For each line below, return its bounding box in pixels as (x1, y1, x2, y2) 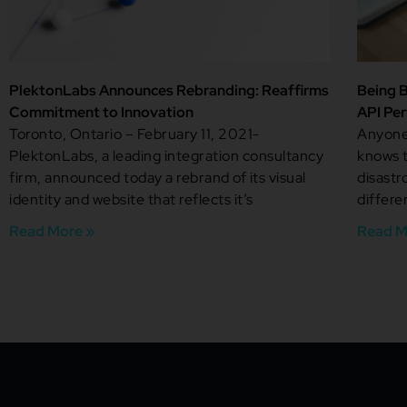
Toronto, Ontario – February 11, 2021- (9, 124, 260, 144)
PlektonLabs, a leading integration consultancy (9, 146, 323, 166)
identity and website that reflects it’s (9, 190, 253, 210)
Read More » (9, 222, 94, 242)
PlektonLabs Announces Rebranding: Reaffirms (9, 81, 329, 101)
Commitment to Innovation (9, 103, 194, 123)
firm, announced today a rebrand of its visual (9, 168, 306, 188)
